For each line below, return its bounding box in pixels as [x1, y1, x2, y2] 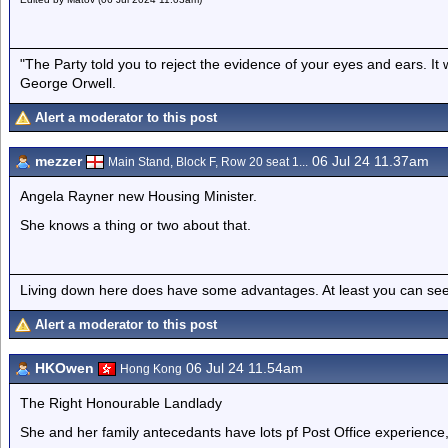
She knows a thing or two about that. [20, 217, 251, 233]
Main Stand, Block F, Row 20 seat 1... [108, 155, 308, 169]
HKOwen [35, 360, 94, 376]
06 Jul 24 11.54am [182, 360, 303, 376]
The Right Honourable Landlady [20, 395, 222, 411]
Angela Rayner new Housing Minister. [20, 188, 257, 204]
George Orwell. [20, 74, 116, 91]
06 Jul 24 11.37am [308, 153, 429, 169]
